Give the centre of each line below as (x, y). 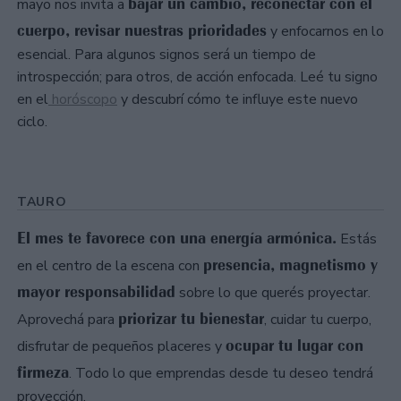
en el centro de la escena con (110, 266)
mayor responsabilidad (96, 292)
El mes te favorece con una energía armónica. (177, 239)
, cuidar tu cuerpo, (318, 320)
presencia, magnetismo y (290, 265)
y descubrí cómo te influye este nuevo (238, 100)
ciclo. (32, 122)
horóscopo (83, 100)
